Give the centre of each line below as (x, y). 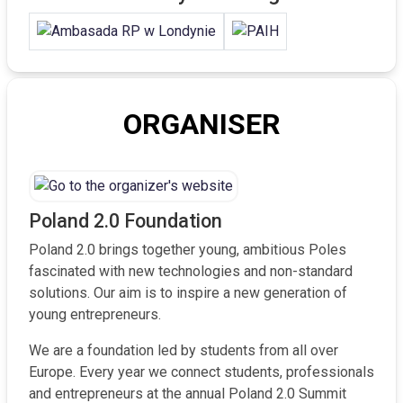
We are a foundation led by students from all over (184, 351)
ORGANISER (201, 125)
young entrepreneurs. (95, 315)
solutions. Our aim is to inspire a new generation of (188, 293)
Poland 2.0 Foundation (125, 221)
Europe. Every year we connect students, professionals (201, 372)
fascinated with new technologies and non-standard (191, 272)
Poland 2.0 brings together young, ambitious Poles (188, 250)
